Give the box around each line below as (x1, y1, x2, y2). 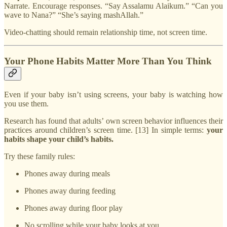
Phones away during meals (24, 169, 110, 178)
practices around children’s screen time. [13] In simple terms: (4, 125, 207, 134)
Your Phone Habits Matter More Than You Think (4, 55, 212, 66)
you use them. (4, 99, 49, 108)
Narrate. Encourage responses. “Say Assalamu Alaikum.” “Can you (4, 2, 223, 11)
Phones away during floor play (24, 203, 123, 212)
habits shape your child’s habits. (4, 134, 113, 143)
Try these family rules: (4, 152, 75, 161)
